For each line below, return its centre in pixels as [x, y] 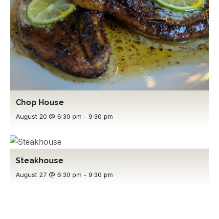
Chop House [40, 102]
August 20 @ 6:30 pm [49, 116]
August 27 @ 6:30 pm [49, 174]
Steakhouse [40, 160]
